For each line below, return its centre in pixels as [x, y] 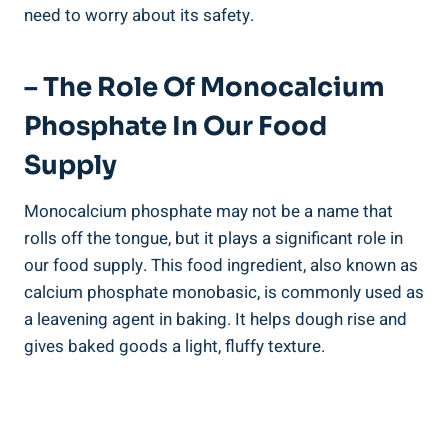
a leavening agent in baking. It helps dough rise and [215, 319]
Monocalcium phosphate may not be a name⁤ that [208, 211]
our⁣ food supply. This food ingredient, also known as [221, 265]
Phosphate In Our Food [175, 126]
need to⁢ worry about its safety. [139, 15]
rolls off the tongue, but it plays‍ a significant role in [213, 238]
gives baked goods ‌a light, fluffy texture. [174, 346]
